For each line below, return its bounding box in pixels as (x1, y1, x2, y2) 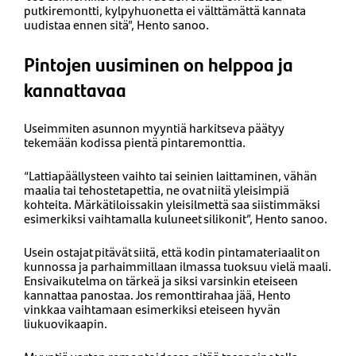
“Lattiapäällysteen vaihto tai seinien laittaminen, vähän (24, 165, 317, 184)
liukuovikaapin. (24, 313, 107, 332)
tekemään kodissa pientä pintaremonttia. (24, 132, 246, 151)
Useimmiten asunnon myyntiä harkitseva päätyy (24, 118, 284, 137)
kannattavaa (24, 75, 126, 103)
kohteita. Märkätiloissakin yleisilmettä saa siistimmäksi (24, 194, 320, 213)
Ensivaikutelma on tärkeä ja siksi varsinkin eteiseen (24, 270, 298, 289)
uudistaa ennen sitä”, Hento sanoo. (24, 14, 209, 33)
